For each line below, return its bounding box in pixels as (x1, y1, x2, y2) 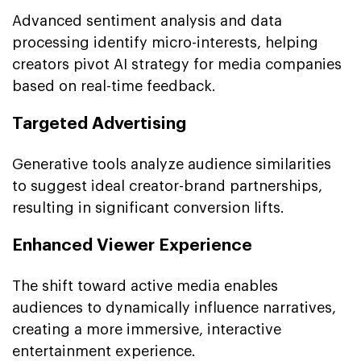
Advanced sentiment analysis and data (12, 13, 282, 28)
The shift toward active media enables (12, 278, 278, 293)
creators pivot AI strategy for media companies (12, 56, 342, 72)
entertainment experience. (12, 343, 196, 359)
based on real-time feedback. (12, 78, 216, 93)
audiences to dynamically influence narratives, (12, 300, 336, 315)
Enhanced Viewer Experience (12, 236, 252, 254)
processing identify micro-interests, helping (12, 35, 318, 50)
